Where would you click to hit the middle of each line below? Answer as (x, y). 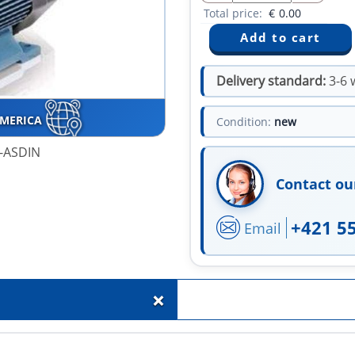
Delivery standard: (271, 81)
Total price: (235, 13)
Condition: (244, 122)
